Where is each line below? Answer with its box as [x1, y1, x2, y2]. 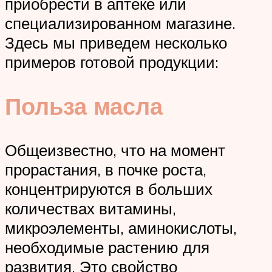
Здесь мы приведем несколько [5, 33, 227, 53]
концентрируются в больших [5, 178, 212, 199]
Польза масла [5, 90, 163, 121]
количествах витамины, [5, 198, 176, 218]
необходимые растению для [5, 237, 209, 257]
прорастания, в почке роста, [5, 159, 206, 179]
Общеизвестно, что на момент [5, 140, 225, 160]
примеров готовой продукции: [5, 52, 219, 72]
